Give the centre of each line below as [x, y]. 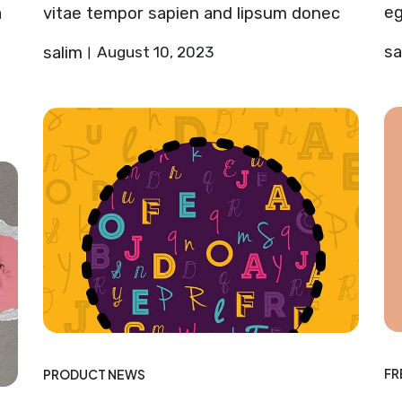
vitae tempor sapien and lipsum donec [191, 13]
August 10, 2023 [155, 52]
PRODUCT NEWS [94, 375]
